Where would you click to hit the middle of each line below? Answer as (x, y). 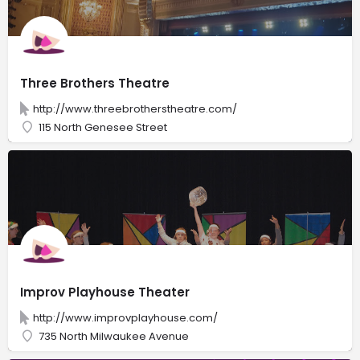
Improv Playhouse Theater (105, 292)
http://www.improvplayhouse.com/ (125, 317)
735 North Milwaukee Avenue (114, 336)
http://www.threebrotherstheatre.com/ (135, 108)
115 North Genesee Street (103, 127)
